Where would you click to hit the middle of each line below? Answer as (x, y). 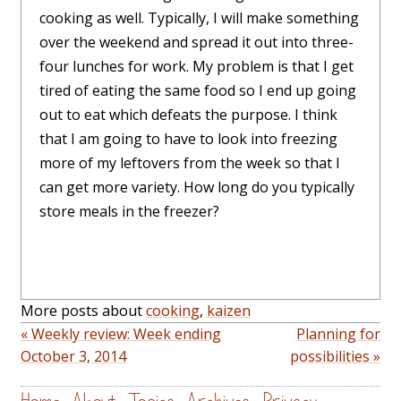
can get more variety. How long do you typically (197, 188)
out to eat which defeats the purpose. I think (188, 115)
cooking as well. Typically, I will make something (199, 18)
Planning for (338, 334)
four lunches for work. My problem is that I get (196, 67)
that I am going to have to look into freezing (188, 139)
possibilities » (335, 357)
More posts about (83, 311)
